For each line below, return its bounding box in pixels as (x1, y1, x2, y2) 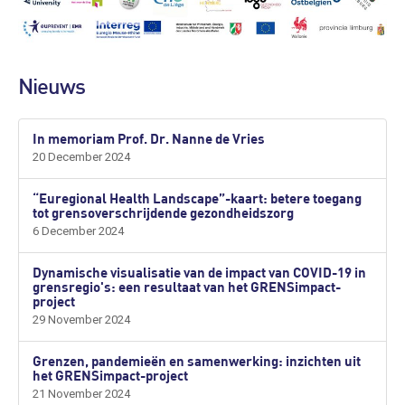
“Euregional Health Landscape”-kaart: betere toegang (33, 189, 362, 206)
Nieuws (18, 78, 85, 99)
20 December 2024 (33, 149, 130, 164)
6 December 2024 (33, 223, 124, 238)
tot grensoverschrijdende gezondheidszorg (33, 203, 294, 221)
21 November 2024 (33, 386, 130, 400)
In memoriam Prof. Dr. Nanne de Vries (33, 129, 265, 146)
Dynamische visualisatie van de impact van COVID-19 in (33, 263, 366, 280)
